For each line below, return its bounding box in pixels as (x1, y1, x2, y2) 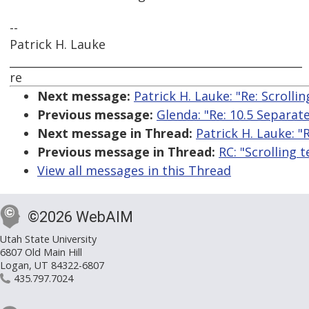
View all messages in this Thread (37, 162, 231, 179)
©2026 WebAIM (28, 208, 133, 226)
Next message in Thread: (37, 125, 192, 142)
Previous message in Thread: (37, 143, 215, 161)
